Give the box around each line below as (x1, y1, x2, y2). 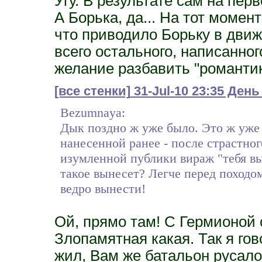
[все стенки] (54, 83, 130, 98)
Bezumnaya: (60, 105, 125, 120)
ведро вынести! (60, 181, 146, 196)
